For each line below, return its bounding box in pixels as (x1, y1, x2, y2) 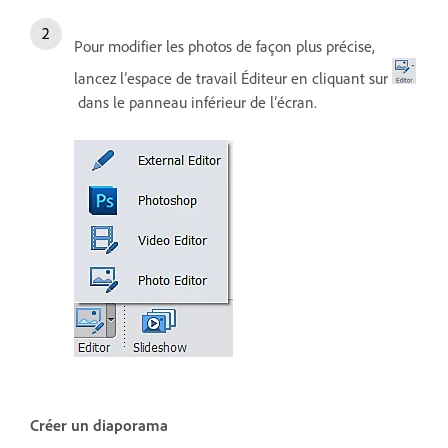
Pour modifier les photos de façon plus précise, (74, 35, 375, 56)
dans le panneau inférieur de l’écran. (74, 91, 317, 112)
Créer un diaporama (30, 414, 168, 435)
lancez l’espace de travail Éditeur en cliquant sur (74, 67, 392, 88)
